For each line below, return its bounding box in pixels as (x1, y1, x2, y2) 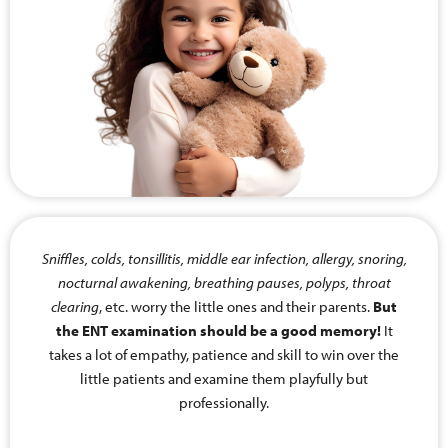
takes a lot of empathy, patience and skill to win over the (49, 344, 399, 364)
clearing (51, 296, 99, 316)
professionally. (179, 392, 269, 412)
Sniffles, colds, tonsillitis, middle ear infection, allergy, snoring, (41, 248, 407, 268)
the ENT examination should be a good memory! (55, 320, 381, 340)
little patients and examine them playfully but (80, 368, 368, 388)
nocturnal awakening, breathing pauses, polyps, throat (57, 272, 391, 292)
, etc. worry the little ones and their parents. (99, 296, 373, 316)
